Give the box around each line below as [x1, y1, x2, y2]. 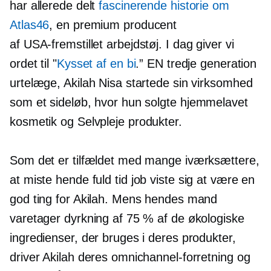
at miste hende [10, 173, 93, 186]
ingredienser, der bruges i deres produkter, [10, 231, 236, 244]
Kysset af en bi [56, 57, 136, 70]
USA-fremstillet [23, 38, 103, 51]
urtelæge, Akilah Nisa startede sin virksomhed [10, 76, 253, 90]
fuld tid [92, 173, 128, 186]
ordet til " [10, 57, 57, 70]
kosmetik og [10, 115, 77, 128]
